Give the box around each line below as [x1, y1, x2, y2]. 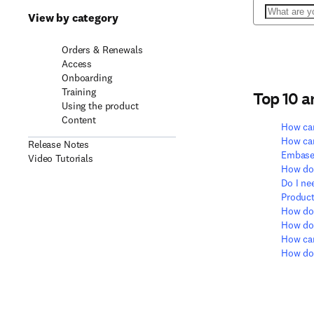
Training [62, 86, 96, 98]
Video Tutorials [28, 152, 93, 165]
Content [62, 114, 97, 126]
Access [62, 57, 93, 70]
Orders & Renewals [62, 43, 143, 56]
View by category [28, 11, 118, 25]
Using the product [62, 100, 139, 112]
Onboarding [62, 71, 112, 84]
